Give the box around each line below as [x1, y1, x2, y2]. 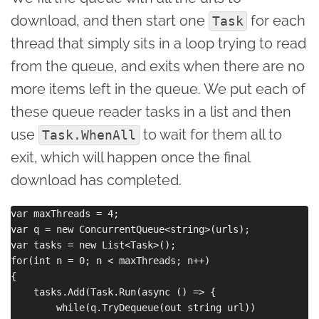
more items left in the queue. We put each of [11, 80, 305, 98]
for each [247, 11, 305, 29]
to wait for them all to [140, 125, 282, 143]
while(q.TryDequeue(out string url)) [11, 301, 261, 313]
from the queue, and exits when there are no [11, 57, 305, 75]
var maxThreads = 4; [11, 207, 119, 219]
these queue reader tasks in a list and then [11, 103, 291, 120]
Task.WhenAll [42, 127, 136, 142]
